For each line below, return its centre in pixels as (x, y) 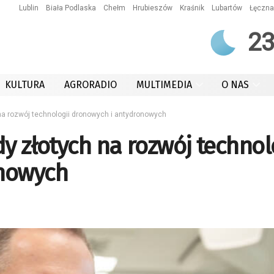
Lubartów (227, 8)
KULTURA (25, 85)
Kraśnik (192, 8)
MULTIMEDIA (164, 85)
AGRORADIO (91, 85)
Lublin (29, 8)
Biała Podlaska (71, 8)
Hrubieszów (153, 8)
